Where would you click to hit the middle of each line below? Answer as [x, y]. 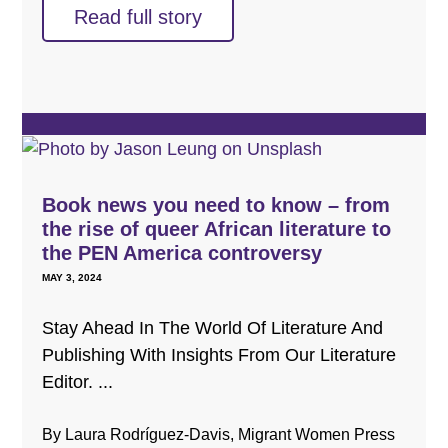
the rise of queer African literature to [216, 228]
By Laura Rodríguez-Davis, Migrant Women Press [218, 434]
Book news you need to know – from [215, 204]
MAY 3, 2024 [71, 277]
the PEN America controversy [181, 252]
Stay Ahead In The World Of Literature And [212, 327]
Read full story [137, 16]
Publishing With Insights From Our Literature [218, 354]
